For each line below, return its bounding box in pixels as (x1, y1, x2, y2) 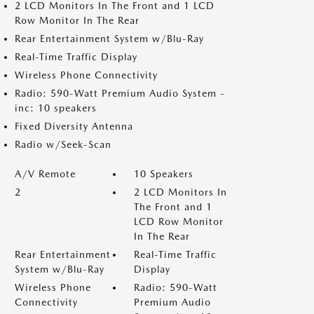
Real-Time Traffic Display (15, 51, 137, 62)
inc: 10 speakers (15, 102, 97, 114)
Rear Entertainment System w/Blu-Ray (15, 33, 204, 44)
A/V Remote (15, 168, 76, 179)
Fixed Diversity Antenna (15, 121, 133, 132)
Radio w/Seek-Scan (15, 139, 111, 150)
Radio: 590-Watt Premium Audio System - (15, 88, 225, 99)
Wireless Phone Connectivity (15, 69, 158, 81)
